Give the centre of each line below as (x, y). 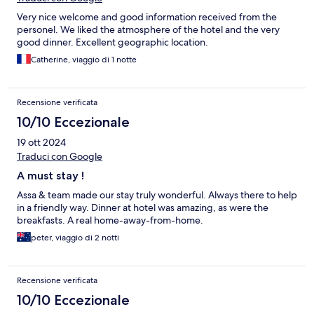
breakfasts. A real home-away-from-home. (110, 220)
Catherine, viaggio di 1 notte (84, 60)
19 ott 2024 (41, 143)
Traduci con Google (60, 157)
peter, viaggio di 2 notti (75, 238)
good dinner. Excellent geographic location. (112, 42)
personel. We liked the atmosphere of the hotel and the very (148, 30)
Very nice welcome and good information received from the (147, 17)
